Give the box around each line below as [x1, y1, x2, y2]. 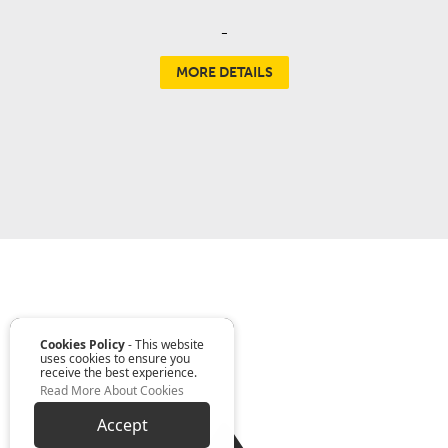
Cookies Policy [40, 336, 125, 353]
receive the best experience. [40, 364, 197, 381]
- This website [125, 336, 204, 353]
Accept [96, 414, 148, 436]
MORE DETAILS [175, 64, 273, 82]
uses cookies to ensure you [40, 350, 190, 367]
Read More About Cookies [40, 382, 184, 399]
